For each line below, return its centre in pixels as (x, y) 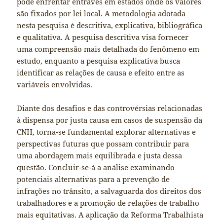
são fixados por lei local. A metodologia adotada (101, 14)
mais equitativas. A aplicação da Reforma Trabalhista (110, 215)
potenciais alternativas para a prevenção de (93, 179)
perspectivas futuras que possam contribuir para (103, 144)
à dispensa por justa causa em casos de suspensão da (110, 120)
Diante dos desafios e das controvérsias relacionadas (110, 108)
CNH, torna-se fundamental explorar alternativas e (107, 132)
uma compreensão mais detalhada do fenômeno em (108, 49)
